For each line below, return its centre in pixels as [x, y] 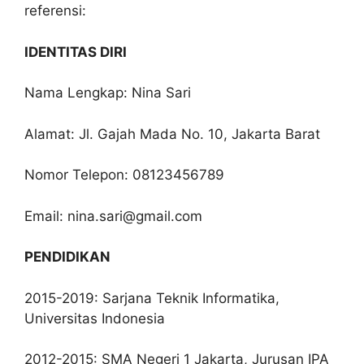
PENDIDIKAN [67, 257]
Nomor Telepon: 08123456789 [124, 175]
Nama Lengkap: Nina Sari [108, 93]
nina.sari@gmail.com [135, 216]
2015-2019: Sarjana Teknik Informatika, [152, 298]
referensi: [55, 11]
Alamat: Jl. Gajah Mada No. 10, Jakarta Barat [172, 134]
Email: [46, 216]
